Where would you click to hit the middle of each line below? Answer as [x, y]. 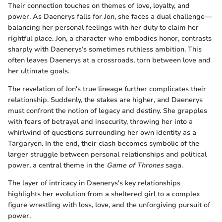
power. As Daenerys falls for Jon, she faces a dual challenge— [110, 17]
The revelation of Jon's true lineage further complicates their [107, 89]
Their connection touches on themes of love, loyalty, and [99, 6]
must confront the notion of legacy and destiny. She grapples [108, 111]
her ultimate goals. [39, 71]
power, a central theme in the [57, 166]
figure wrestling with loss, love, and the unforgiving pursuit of [109, 205]
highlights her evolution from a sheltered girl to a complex [104, 194]
